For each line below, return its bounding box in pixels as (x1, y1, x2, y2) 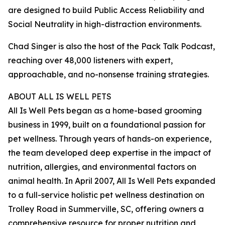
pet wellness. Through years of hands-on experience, (8, 134, 211, 144)
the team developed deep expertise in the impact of (8, 148, 211, 158)
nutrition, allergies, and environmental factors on (8, 162, 196, 172)
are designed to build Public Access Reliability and (8, 5, 204, 16)
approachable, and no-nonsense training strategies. (8, 69, 209, 80)
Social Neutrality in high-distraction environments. (8, 19, 201, 30)
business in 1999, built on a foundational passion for (8, 120, 205, 130)
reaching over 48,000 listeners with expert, (8, 55, 173, 66)
